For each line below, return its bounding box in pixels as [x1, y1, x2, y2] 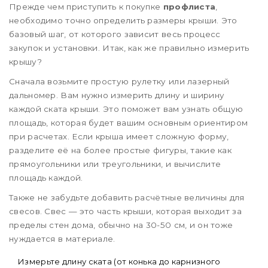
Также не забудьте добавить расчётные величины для [9, 193, 245, 203]
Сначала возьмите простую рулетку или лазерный [9, 77, 230, 87]
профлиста [163, 2, 216, 12]
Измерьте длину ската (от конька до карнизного [18, 257, 221, 267]
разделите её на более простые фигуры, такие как [9, 145, 232, 156]
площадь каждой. [9, 173, 83, 183]
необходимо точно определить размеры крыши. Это [9, 16, 237, 26]
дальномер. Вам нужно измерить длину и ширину [9, 90, 225, 100]
